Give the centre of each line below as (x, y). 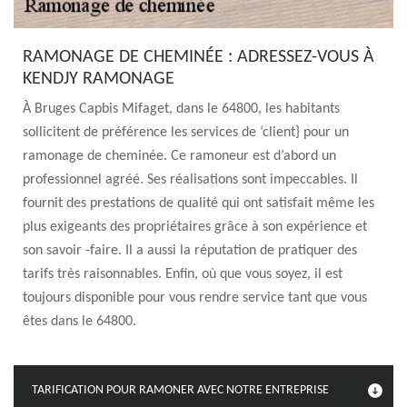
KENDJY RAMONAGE (99, 79)
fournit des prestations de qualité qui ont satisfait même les (199, 203)
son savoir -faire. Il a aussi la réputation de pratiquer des (190, 251)
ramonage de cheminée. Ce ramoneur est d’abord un (179, 156)
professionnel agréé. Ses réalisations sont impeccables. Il (190, 180)
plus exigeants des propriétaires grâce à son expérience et (195, 227)
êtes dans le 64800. (79, 322)
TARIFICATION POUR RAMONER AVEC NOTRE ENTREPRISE (180, 390)
